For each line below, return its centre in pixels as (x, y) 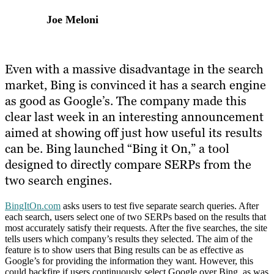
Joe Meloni (72, 19)
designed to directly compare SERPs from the (128, 165)
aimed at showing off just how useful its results (134, 133)
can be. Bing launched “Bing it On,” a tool (117, 149)
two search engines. (58, 181)
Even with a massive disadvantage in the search (134, 69)
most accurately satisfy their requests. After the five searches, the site (136, 228)
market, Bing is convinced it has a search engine (135, 85)
